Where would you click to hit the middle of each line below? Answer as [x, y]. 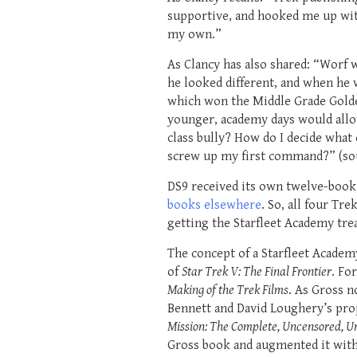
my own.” [194, 34]
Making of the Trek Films [228, 290]
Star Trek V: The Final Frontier [257, 272]
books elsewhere [214, 205]
